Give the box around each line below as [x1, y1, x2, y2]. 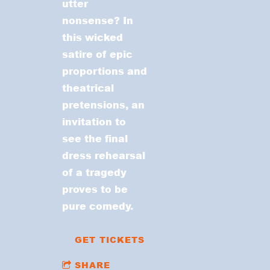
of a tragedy [62, 165, 127, 179]
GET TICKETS [75, 233, 145, 245]
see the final [62, 131, 128, 145]
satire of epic [62, 46, 133, 61]
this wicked [62, 30, 124, 44]
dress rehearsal [62, 148, 146, 162]
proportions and [62, 63, 148, 78]
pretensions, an [62, 97, 145, 111]
